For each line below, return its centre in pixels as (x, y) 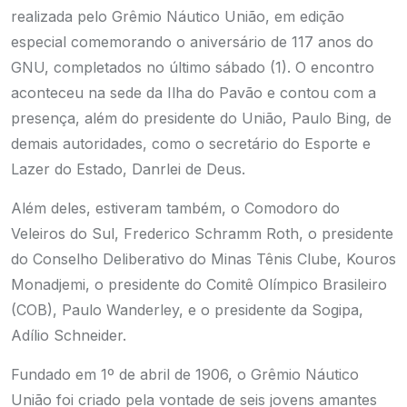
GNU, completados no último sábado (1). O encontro (193, 67)
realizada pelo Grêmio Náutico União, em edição (178, 16)
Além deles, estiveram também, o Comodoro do (175, 208)
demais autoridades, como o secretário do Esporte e (191, 144)
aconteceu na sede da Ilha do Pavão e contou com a (194, 93)
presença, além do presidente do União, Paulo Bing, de (201, 118)
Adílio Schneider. (69, 335)
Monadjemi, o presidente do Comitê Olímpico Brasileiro (199, 284)
